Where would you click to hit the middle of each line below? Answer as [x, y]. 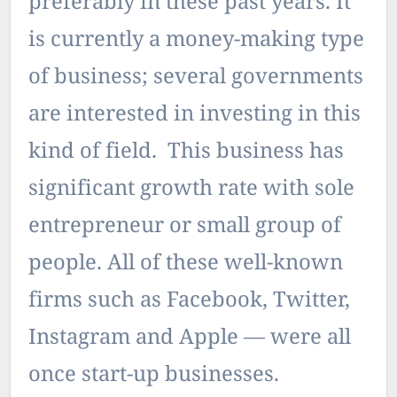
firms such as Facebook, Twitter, [189, 301]
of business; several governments [196, 78]
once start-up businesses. [154, 376]
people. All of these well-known [186, 264]
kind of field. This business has [186, 152]
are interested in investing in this [195, 115]
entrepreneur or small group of [185, 227]
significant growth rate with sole [191, 190]
